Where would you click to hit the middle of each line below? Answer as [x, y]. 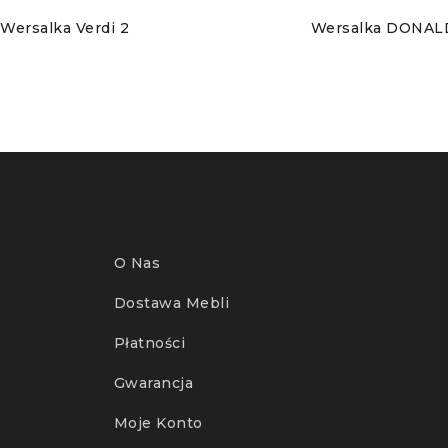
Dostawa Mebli [171, 303]
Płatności [149, 343]
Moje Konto [158, 423]
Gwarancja [153, 383]
